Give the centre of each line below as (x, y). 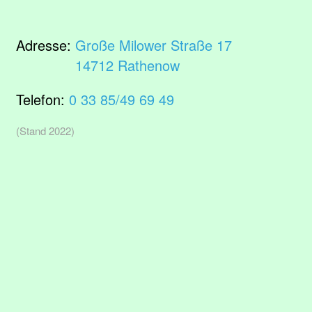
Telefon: (42, 99)
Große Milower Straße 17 (154, 45)
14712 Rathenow (127, 65)
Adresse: (46, 45)
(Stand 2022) (45, 131)
